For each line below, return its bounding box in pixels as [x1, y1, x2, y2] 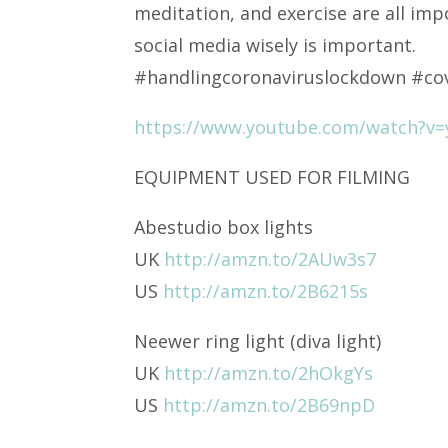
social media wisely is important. [134, 33, 417, 57]
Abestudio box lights [134, 215, 314, 239]
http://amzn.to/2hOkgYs [164, 361, 374, 385]
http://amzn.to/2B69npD [163, 393, 376, 417]
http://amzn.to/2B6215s [163, 279, 369, 303]
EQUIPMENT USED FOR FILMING [134, 165, 411, 189]
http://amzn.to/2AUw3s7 [164, 247, 377, 271]
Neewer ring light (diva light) [134, 329, 382, 353]
